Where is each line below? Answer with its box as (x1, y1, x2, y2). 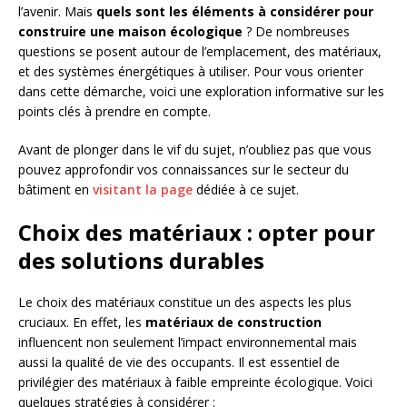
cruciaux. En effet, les (18, 313, 145, 332)
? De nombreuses (243, 23, 350, 41)
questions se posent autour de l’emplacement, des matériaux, (18, 43, 382, 61)
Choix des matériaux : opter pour (18, 217, 375, 248)
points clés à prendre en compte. (18, 103, 211, 121)
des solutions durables (18, 245, 264, 276)
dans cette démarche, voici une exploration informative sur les (18, 83, 384, 101)
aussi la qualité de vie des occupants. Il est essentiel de (18, 353, 340, 372)
